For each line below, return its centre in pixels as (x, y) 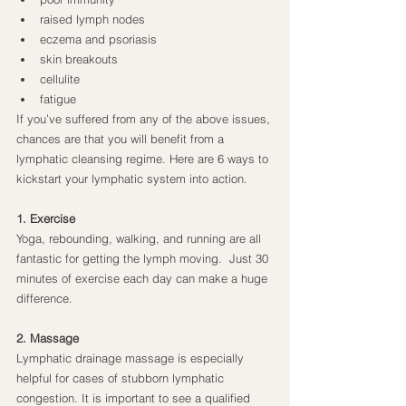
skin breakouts (79, 59)
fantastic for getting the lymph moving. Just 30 (144, 259)
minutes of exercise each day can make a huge (144, 279)
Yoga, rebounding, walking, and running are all (140, 239)
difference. (44, 299)
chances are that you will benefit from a (122, 139)
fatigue (58, 99)
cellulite (60, 79)
